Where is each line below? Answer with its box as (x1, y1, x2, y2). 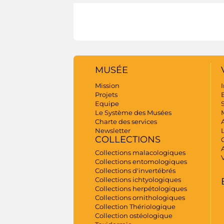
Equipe (95, 99, 119, 107)
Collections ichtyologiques (95, 175, 181, 183)
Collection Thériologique (95, 202, 175, 210)
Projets (95, 90, 117, 98)
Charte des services (95, 117, 157, 125)
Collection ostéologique (95, 211, 172, 219)
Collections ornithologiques (95, 193, 185, 201)
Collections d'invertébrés (95, 166, 175, 174)
